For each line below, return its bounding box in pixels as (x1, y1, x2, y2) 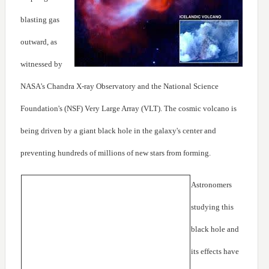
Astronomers (191, 180, 232, 190)
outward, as (20, 37, 57, 47)
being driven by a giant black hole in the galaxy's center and (20, 126, 216, 136)
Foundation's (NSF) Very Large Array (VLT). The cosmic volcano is (20, 104, 237, 113)
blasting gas (20, 15, 59, 25)
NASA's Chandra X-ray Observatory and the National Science (20, 82, 219, 91)
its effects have (191, 247, 239, 256)
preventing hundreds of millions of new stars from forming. (20, 148, 211, 158)
